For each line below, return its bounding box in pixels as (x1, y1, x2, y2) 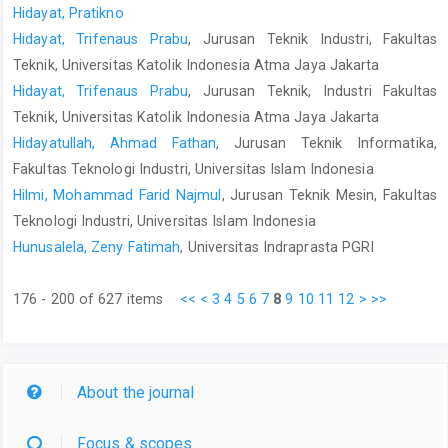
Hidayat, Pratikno (13, 4, 124, 21)
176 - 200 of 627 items (13, 290, 180, 307)
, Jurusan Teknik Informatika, (216, 134, 437, 151)
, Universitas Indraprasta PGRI (180, 238, 375, 255)
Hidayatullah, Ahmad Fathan (13, 134, 217, 151)
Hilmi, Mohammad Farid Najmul (13, 186, 222, 203)
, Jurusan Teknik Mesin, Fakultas (221, 186, 437, 203)
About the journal (77, 382, 194, 402)
